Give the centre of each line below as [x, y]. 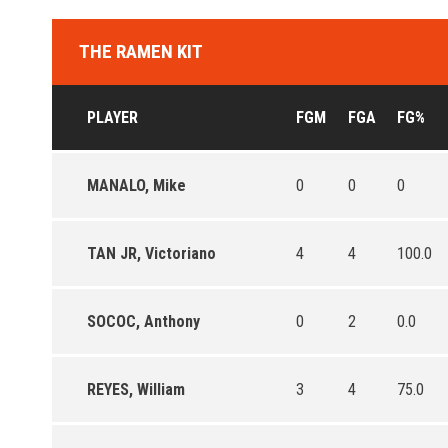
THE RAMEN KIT [141, 51]
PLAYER [112, 117]
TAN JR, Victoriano [151, 253]
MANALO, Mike [136, 185]
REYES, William [136, 389]
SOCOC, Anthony [143, 321]
